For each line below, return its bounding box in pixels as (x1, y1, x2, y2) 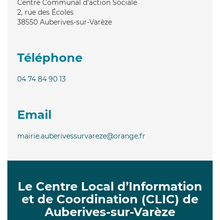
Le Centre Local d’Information (18, 179, 202, 193)
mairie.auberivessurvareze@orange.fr (17, 131, 145, 140)
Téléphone (17, 50, 82, 65)
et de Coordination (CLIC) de (22, 192, 198, 206)
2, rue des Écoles (17, 7, 74, 17)
